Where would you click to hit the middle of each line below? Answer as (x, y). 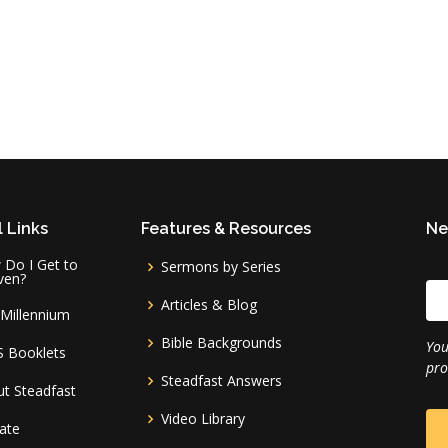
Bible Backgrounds (221, 342)
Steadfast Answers (221, 380)
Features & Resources (226, 228)
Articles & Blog (209, 304)
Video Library (203, 418)
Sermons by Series (221, 266)
